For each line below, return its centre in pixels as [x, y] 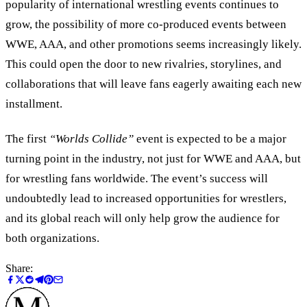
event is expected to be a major [210, 138]
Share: [19, 268]
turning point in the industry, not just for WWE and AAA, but [153, 158]
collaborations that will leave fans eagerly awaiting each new [153, 84]
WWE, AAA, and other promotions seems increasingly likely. [153, 45]
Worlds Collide [91, 138]
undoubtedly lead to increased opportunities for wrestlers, [146, 198]
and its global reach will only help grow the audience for [143, 218]
